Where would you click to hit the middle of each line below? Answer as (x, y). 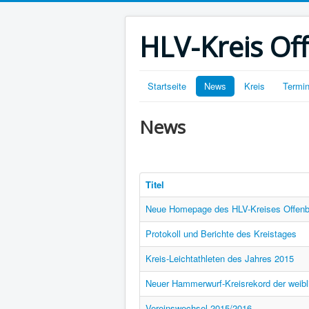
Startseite (167, 86)
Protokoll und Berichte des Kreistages (221, 233)
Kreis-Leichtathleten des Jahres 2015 (220, 258)
